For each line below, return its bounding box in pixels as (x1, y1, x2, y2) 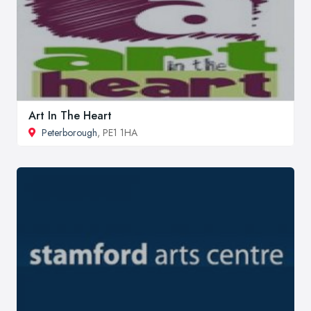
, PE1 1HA (97, 125, 137, 140)
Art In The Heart (28, 107, 112, 124)
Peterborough (42, 125, 97, 140)
